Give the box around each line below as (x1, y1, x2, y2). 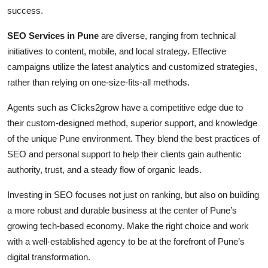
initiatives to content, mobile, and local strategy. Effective (7, 46, 226, 57)
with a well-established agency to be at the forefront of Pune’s (7, 236, 245, 247)
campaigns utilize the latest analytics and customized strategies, (7, 62, 257, 72)
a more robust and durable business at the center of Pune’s (7, 205, 237, 216)
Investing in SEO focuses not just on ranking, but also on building (7, 190, 259, 200)
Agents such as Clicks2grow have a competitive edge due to (7, 102, 243, 113)
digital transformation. (7, 252, 90, 263)
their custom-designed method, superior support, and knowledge (7, 118, 257, 129)
